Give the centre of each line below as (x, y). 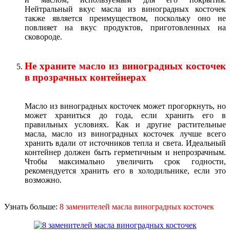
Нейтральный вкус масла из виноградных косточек (125, 9)
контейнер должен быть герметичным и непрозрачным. (125, 152)
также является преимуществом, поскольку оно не (125, 18)
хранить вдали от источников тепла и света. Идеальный (125, 143)
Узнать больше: (32, 207)
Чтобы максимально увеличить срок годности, (125, 162)
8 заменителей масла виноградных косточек (137, 207)
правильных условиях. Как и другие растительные (125, 125)
